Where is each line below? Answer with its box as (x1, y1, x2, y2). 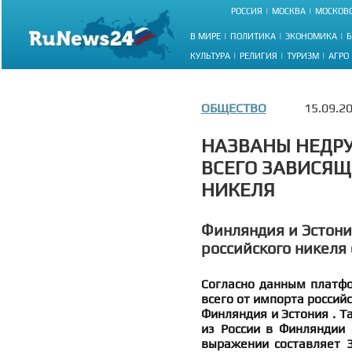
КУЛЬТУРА (190, 50, 230, 60)
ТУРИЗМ (287, 50, 319, 60)
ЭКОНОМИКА (285, 31, 337, 41)
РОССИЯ (231, 6, 262, 16)
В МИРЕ (190, 31, 221, 41)
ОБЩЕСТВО (201, 101, 266, 115)
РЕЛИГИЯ (240, 50, 277, 60)
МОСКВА (272, 6, 306, 16)
